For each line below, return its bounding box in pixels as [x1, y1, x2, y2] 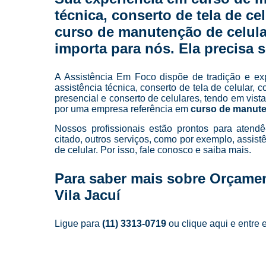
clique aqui [182, 218, 228, 229]
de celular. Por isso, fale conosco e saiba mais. [55, 144, 251, 155]
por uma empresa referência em [55, 103, 191, 114]
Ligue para [55, 218, 102, 229]
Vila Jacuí [55, 186, 121, 203]
